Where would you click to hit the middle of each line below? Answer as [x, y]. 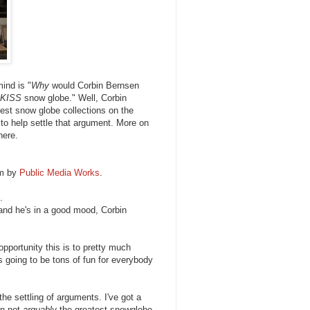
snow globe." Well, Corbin [74, 98]
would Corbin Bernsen [94, 86]
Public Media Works [60, 173]
